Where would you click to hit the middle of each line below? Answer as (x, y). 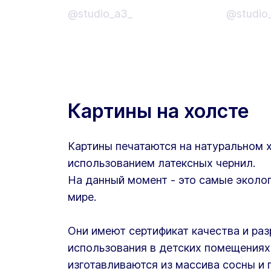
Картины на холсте (158, 111)
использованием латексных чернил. (162, 163)
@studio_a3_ (100, 13)
